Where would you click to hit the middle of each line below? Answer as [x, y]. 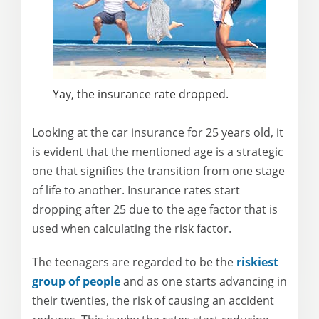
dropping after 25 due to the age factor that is [155, 209]
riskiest [257, 262]
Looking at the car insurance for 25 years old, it [158, 132]
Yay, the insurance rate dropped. [141, 94]
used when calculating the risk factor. [132, 228]
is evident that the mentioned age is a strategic [158, 151]
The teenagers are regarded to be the [134, 262]
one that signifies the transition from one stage [158, 171]
